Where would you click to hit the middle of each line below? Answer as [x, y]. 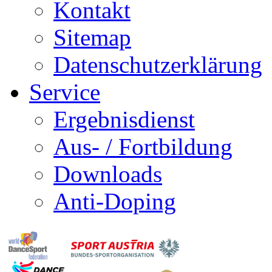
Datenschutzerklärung [158, 64]
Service [65, 92]
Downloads [108, 174]
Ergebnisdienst [124, 119]
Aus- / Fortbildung [143, 146]
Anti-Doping [115, 201]
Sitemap [92, 37]
